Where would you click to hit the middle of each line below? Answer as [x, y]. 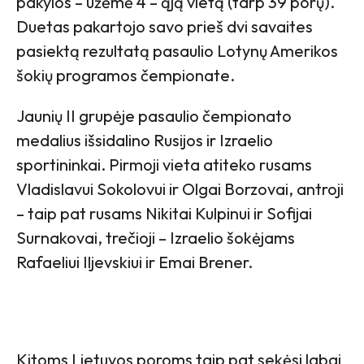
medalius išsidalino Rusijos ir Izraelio [145, 140]
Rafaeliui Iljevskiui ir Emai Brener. [134, 262]
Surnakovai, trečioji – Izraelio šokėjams [156, 237]
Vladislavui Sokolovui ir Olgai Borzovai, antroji [180, 188]
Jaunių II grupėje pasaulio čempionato [154, 115]
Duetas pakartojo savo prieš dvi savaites [165, 26]
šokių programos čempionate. [126, 75]
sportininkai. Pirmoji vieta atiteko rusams [164, 164]
